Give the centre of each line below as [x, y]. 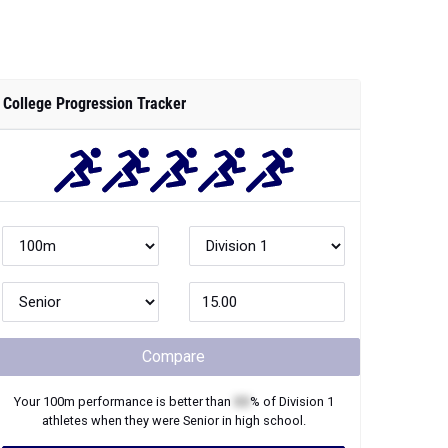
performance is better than [154, 401]
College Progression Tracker [94, 103]
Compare [173, 356]
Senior [200, 420]
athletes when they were [112, 420]
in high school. [262, 420]
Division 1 [306, 401]
